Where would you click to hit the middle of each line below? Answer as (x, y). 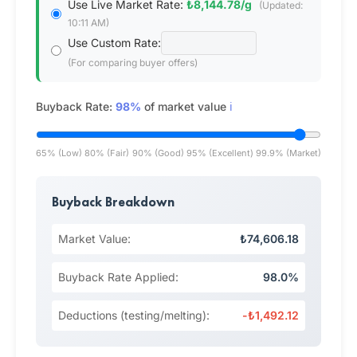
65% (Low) (59, 153)
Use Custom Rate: (114, 43)
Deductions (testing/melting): (134, 315)
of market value (185, 106)
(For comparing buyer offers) (133, 63)
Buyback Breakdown (113, 202)
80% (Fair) (107, 153)
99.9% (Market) (288, 153)
